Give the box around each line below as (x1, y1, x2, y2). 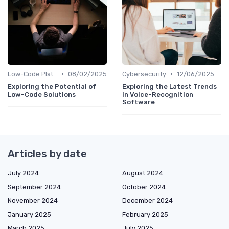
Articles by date (8, 147, 87, 160)
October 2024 (122, 182, 166, 191)
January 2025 (8, 210, 51, 218)
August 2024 (122, 169, 163, 177)
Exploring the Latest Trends (122, 82, 217, 90)
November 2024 (8, 196, 58, 204)
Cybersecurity (122, 70, 166, 78)
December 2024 (122, 196, 173, 204)
